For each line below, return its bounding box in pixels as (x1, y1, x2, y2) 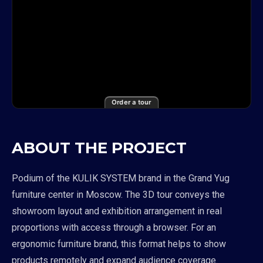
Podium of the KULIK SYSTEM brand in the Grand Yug (12, 173, 230, 184)
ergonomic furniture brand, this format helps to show (12, 238, 226, 249)
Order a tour (112, 98, 151, 106)
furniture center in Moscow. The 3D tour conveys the (12, 189, 225, 200)
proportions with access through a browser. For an (12, 222, 216, 233)
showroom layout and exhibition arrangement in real (12, 205, 222, 217)
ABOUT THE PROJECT (12, 139, 187, 157)
